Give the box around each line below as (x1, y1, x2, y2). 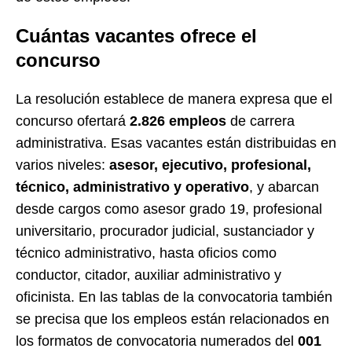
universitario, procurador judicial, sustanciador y (16, 222, 314, 239)
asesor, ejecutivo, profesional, (109, 156, 311, 173)
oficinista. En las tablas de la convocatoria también (16, 288, 332, 305)
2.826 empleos (130, 112, 226, 129)
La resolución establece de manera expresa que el (16, 90, 332, 107)
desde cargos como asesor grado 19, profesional (16, 200, 322, 217)
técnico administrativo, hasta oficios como (16, 244, 277, 261)
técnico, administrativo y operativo (16, 178, 249, 195)
